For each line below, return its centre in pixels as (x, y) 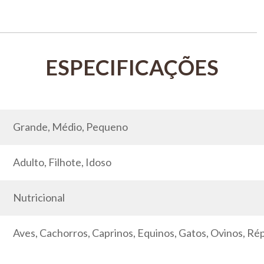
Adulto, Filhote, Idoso (62, 162)
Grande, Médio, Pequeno (70, 127)
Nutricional (39, 197)
